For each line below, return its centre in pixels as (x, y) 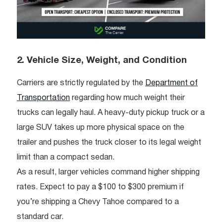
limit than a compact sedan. (66, 157)
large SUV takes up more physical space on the (101, 128)
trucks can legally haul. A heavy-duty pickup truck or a (111, 113)
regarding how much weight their (127, 98)
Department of (171, 83)
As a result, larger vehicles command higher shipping (108, 172)
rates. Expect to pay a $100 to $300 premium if (100, 187)
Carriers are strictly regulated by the (81, 83)
